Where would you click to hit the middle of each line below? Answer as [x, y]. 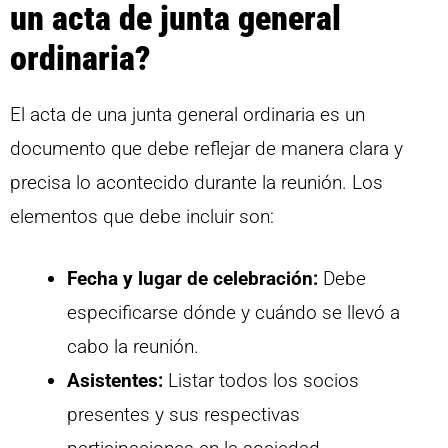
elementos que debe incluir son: [142, 216]
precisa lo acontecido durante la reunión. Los [196, 182]
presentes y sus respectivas [183, 415]
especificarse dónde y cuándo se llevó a [233, 313]
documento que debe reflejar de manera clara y [206, 148]
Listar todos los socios [261, 381]
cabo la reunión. [133, 347]
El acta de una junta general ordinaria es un [187, 114]
